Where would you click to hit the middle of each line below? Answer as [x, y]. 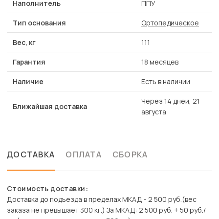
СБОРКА [130, 155]
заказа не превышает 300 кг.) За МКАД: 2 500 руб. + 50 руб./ [106, 210]
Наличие [28, 82]
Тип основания [39, 23]
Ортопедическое [170, 23]
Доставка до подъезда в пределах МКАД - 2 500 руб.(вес [102, 199]
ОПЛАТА [84, 155]
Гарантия [29, 62]
